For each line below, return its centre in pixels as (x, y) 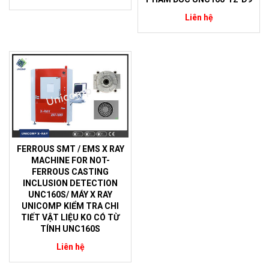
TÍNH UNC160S (70, 228)
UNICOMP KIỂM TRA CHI (70, 206)
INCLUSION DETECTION (70, 183)
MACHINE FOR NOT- (70, 160)
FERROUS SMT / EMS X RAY (70, 149)
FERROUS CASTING (70, 171)
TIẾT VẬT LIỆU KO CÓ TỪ (70, 217)
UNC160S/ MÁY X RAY (70, 194)
